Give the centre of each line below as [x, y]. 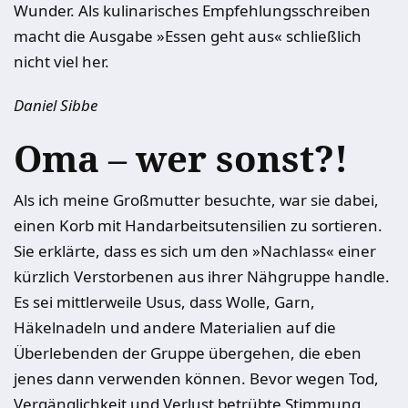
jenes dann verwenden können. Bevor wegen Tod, [196, 378]
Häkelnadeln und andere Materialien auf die [175, 327]
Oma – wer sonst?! [181, 158]
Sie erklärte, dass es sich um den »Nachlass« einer [195, 251]
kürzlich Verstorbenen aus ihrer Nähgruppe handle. [202, 276]
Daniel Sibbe [56, 105]
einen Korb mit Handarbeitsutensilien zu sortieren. [198, 225]
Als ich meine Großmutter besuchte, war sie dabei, [196, 200]
